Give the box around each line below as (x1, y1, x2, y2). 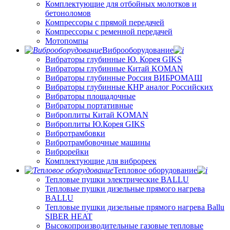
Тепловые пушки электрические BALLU (45, 175, 189, 184)
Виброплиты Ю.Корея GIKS (45, 119, 145, 128)
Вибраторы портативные (45, 101, 133, 110)
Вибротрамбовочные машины (45, 138, 150, 147)
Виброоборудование (102, 45, 174, 54)
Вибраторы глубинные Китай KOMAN (45, 64, 183, 73)
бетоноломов (45, 8, 91, 17)
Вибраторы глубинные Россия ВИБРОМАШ (45, 73, 202, 82)
